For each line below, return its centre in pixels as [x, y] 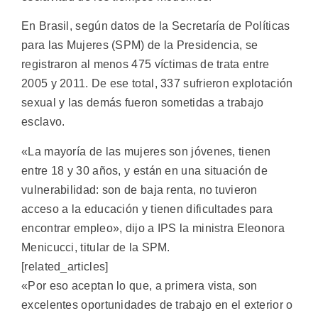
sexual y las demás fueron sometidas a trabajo [143, 103]
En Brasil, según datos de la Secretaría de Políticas [156, 26]
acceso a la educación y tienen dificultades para [147, 209]
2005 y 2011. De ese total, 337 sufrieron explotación [157, 84]
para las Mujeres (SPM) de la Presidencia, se [140, 45]
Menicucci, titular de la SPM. [96, 247]
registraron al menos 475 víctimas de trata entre [146, 65]
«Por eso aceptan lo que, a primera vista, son [139, 285]
